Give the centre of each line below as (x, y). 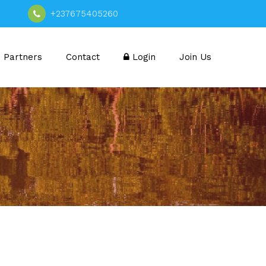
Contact (83, 57)
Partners (23, 57)
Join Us (195, 57)
